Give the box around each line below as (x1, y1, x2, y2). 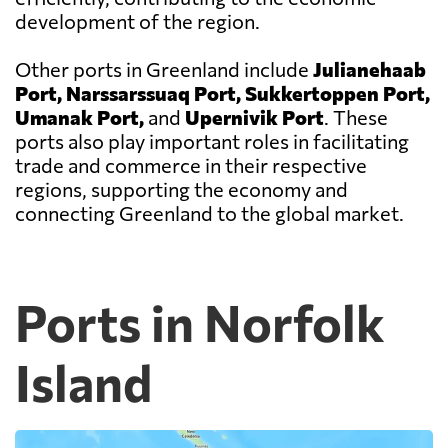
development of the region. (15, 9, 260, 34)
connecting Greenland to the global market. (15, 201, 404, 226)
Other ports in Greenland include (15, 57, 313, 82)
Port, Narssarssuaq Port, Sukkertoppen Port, (15, 81, 430, 106)
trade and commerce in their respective (15, 153, 367, 178)
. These (324, 105, 388, 130)
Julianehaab (313, 57, 426, 82)
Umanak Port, (15, 105, 144, 130)
